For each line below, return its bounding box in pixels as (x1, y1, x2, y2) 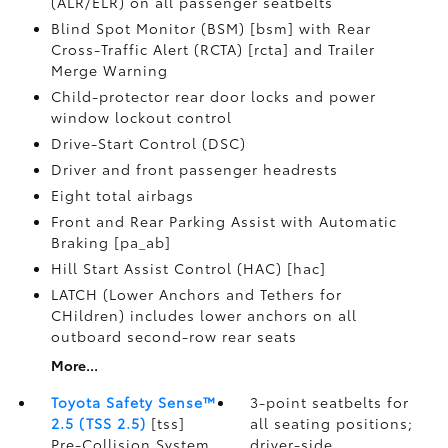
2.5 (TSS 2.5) (50, 413, 146, 433)
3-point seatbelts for (250, 392, 410, 412)
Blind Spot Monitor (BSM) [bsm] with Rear (50, 18, 371, 38)
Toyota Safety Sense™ (50, 392, 217, 412)
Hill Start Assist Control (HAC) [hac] (50, 258, 326, 278)
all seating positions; (250, 413, 414, 433)
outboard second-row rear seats (50, 326, 297, 346)
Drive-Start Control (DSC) (50, 133, 246, 153)
